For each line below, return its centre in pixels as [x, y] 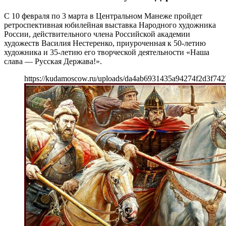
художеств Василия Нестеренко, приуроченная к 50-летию [105, 43]
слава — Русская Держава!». [53, 61]
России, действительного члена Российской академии [97, 34]
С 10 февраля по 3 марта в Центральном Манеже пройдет [103, 16]
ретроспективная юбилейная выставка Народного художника [110, 25]
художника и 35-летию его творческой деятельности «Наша [107, 52]
